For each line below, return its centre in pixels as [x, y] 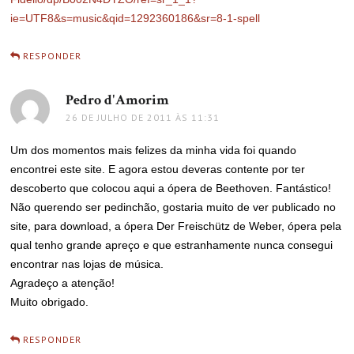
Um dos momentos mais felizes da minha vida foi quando [154, 150]
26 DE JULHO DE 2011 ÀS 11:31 [143, 117]
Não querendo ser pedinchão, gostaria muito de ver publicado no [173, 207]
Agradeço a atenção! [63, 283]
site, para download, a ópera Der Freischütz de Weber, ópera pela [176, 226]
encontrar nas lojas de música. [87, 264]
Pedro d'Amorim [118, 100]
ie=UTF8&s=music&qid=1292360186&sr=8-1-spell [136, 18]
